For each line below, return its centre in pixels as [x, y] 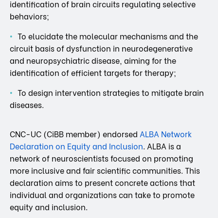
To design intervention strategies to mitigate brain [111, 92]
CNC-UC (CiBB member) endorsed [75, 134]
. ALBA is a [162, 146]
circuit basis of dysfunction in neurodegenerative [101, 48]
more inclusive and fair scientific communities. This [105, 170]
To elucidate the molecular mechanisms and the [108, 36]
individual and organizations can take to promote [102, 195]
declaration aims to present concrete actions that [102, 182]
